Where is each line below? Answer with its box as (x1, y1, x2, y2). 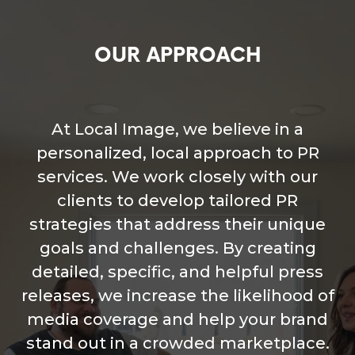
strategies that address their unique (29, 215, 326, 235)
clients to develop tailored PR (57, 191, 298, 211)
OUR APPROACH (94, 44, 261, 69)
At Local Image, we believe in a (52, 120, 303, 139)
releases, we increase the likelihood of (21, 286, 334, 306)
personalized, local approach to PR (36, 143, 319, 163)
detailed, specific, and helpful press (32, 262, 323, 282)
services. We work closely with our (37, 167, 318, 187)
